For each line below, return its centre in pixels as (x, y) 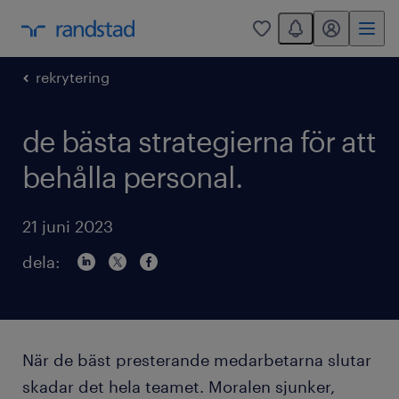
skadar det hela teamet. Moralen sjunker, (179, 387)
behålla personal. (132, 177)
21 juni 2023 (68, 226)
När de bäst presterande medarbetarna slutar (197, 360)
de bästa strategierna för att (199, 141)
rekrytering (73, 77)
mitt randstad (355, 34)
